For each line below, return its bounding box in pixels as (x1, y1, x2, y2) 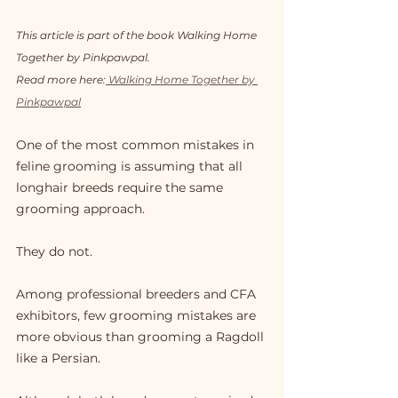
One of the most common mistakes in (16, 137, 258, 154)
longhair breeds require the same (16, 179, 227, 196)
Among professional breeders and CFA (16, 286, 259, 303)
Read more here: (16, 73, 106, 87)
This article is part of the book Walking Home (16, 28, 259, 43)
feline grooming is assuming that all (16, 158, 246, 175)
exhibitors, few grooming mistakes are (16, 307, 259, 324)
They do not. (16, 243, 92, 260)
